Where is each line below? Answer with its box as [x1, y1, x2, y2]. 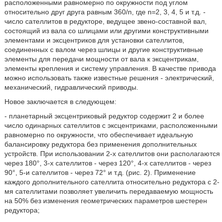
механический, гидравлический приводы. [4, 83, 138, 91]
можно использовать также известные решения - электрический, [4, 74, 214, 82]
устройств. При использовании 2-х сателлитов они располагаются [4, 150, 220, 158]
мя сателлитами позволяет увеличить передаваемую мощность [4, 187, 213, 195]
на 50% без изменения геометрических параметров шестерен [4, 197, 207, 205]
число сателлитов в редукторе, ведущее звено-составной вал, [4, 17, 207, 25]
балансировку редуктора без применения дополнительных [4, 140, 197, 148]
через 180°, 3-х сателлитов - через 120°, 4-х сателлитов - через [4, 159, 211, 167]
